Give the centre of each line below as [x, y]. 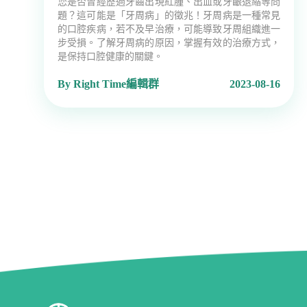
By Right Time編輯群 [108, 84]
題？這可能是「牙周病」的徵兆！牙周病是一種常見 [169, 16]
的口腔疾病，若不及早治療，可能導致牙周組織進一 [169, 29]
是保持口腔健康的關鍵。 [110, 57]
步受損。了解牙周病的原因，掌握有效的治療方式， [169, 43]
